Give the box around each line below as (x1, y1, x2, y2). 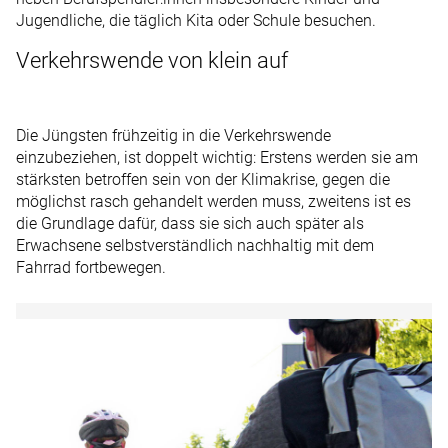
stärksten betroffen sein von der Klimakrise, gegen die (16, 169, 390, 189)
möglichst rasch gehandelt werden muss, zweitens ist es (16, 191, 411, 211)
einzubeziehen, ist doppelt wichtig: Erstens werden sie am (16, 147, 418, 167)
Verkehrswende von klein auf (16, 48, 288, 74)
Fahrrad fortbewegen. (16, 257, 166, 277)
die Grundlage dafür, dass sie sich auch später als (16, 213, 364, 233)
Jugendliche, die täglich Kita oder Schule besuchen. (16, 11, 376, 31)
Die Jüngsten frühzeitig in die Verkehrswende (16, 125, 331, 145)
